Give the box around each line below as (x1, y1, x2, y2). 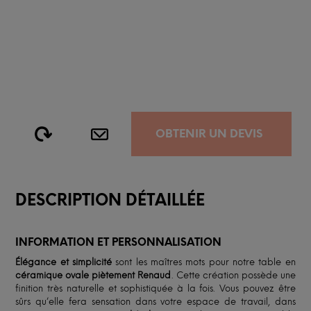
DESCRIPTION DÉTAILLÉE (15, 190, 205, 210)
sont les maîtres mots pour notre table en (115, 256, 296, 267)
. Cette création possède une (171, 269, 296, 280)
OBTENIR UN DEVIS (155, 126, 263, 140)
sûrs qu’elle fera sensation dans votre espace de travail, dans (15, 296, 296, 307)
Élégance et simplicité (15, 256, 116, 267)
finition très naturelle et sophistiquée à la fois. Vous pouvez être (15, 283, 296, 294)
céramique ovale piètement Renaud (15, 269, 171, 280)
